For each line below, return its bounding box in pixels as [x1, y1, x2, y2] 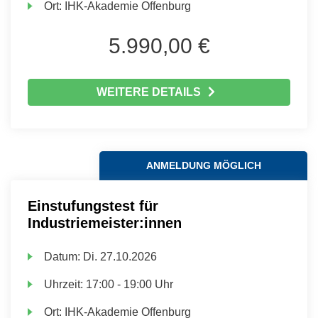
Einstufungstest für [28, 198, 158, 214]
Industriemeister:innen [28, 215, 182, 231]
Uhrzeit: [44, 278, 87, 290]
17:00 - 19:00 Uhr [86, 278, 174, 290]
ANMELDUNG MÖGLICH [146, 160, 261, 171]
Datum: [44, 251, 84, 263]
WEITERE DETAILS [96, 86, 201, 98]
